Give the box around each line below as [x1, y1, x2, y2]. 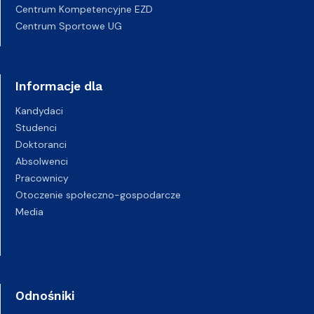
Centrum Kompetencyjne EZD [15, 2, 153, 15]
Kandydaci [15, 104, 63, 117]
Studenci [15, 121, 57, 134]
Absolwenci [15, 154, 68, 168]
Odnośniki [15, 288, 74, 303]
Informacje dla [15, 78, 102, 93]
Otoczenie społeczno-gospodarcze [15, 188, 181, 201]
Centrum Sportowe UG [15, 20, 122, 33]
